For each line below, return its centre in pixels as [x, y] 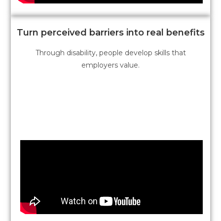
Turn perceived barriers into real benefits [110, 32]
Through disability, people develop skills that [110, 53]
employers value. [110, 65]
